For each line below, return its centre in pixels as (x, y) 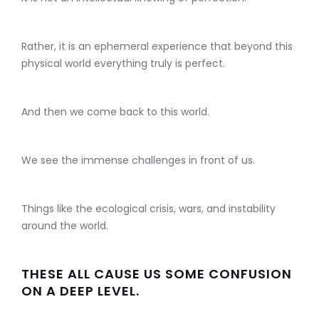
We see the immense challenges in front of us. (138, 161)
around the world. (65, 226)
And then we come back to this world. (115, 112)
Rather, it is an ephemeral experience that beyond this (157, 47)
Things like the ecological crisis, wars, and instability (148, 209)
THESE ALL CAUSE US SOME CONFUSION (157, 274)
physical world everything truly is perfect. (123, 64)
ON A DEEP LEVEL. (80, 291)
